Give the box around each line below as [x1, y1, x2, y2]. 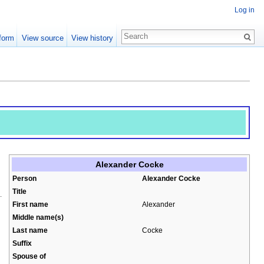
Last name [12, 226, 48, 234]
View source [21, 34, 64, 42]
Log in [235, 6, 255, 15]
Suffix [12, 239, 32, 247]
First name [12, 200, 48, 208]
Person [12, 174, 37, 182]
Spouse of [12, 252, 46, 260]
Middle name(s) [12, 213, 64, 221]
